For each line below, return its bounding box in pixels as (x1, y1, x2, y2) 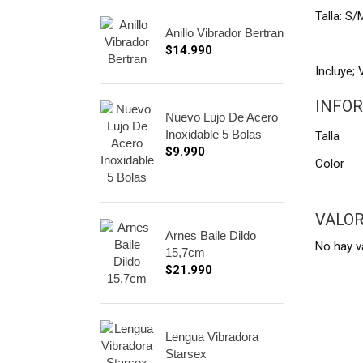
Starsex (165, 347, 207, 361)
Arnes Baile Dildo (165, 228, 256, 242)
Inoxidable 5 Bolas (165, 127, 262, 141)
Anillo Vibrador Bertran (165, 26, 284, 40)
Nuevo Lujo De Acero (165, 110, 278, 124)
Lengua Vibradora (165, 330, 258, 344)
